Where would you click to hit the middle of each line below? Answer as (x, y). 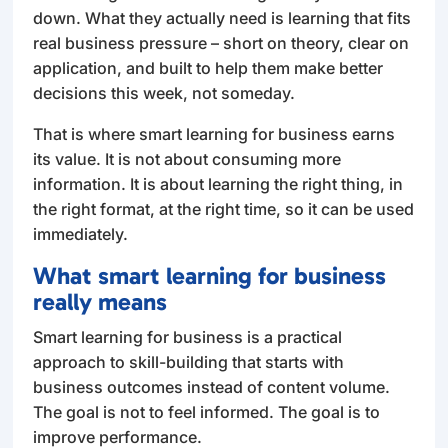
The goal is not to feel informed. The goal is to (207, 411)
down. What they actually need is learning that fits (222, 17)
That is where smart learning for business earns (214, 133)
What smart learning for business (210, 275)
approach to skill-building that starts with (189, 361)
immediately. (81, 233)
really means (100, 301)
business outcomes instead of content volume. (212, 386)
